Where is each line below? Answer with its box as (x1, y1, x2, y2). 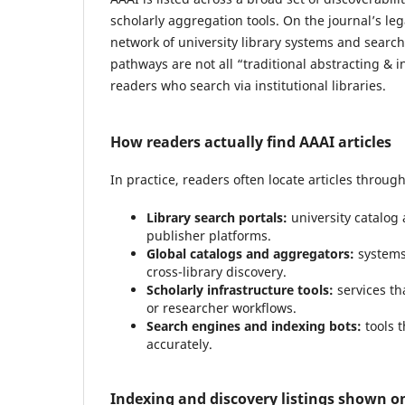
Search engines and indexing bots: (146, 316, 362, 334)
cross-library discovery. (146, 262, 287, 280)
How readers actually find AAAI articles (110, 131, 391, 152)
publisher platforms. (146, 226, 271, 244)
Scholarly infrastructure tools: (146, 280, 334, 298)
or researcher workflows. (146, 298, 297, 316)
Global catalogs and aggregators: (146, 244, 354, 262)
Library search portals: (146, 208, 287, 226)
